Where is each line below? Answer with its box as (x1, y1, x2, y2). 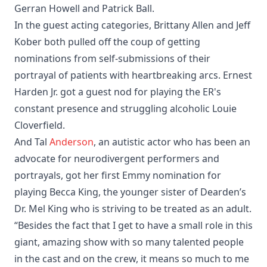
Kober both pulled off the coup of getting (14, 35, 200, 49)
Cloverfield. (14, 119, 65, 132)
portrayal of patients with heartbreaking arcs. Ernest (14, 69, 252, 82)
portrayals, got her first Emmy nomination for (14, 169, 221, 182)
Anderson (49, 135, 94, 149)
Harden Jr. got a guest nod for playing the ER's (14, 85, 221, 99)
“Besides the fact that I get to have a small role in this (14, 219, 253, 232)
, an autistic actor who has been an (94, 135, 250, 149)
